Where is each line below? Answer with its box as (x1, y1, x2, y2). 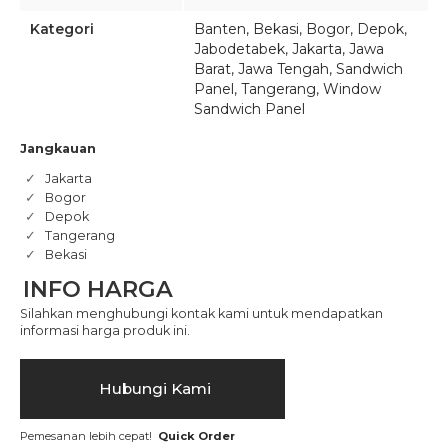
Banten (194, 20, 246, 39)
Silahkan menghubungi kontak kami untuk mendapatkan (20, 305, 383, 321)
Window (323, 80, 381, 99)
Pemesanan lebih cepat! (20, 428, 155, 443)
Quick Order (158, 428, 235, 443)
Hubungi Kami (99, 379, 212, 399)
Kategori (30, 20, 94, 39)
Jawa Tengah (238, 60, 329, 79)
